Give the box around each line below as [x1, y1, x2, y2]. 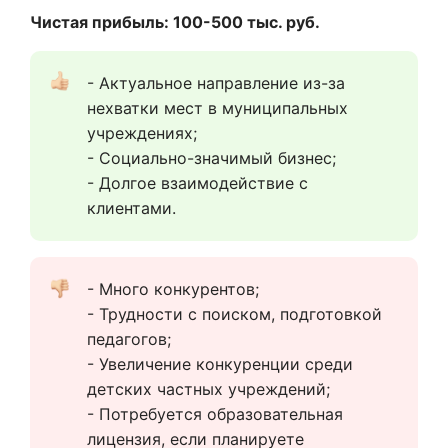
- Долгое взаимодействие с [87, 173, 308, 193]
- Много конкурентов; [87, 279, 259, 299]
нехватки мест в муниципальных [87, 98, 348, 118]
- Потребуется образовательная [87, 404, 343, 424]
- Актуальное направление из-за [87, 73, 345, 93]
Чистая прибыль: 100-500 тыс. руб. [30, 12, 320, 32]
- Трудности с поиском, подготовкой [87, 304, 382, 324]
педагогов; [87, 329, 171, 349]
